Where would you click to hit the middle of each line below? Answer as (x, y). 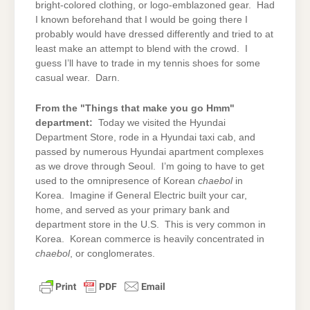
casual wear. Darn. (77, 78)
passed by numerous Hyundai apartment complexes (149, 152)
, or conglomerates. (115, 253)
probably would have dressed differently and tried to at (154, 35)
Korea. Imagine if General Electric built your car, (141, 195)
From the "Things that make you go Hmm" (135, 108)
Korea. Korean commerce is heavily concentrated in (150, 239)
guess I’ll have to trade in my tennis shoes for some (148, 64)
